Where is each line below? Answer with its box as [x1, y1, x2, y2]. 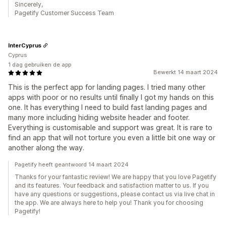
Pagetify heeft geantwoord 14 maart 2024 [15, 161, 129, 168]
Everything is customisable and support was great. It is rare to [8, 123, 212, 132]
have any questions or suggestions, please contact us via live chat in [15, 190, 215, 198]
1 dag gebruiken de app [8, 61, 71, 69]
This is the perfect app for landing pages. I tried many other [8, 83, 205, 92]
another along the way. [8, 143, 84, 152]
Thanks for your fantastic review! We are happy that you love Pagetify [15, 173, 216, 181]
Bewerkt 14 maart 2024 [153, 69, 218, 76]
